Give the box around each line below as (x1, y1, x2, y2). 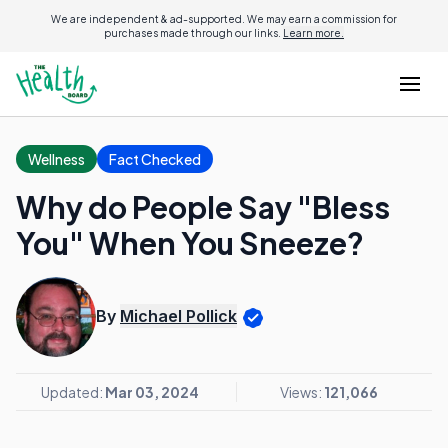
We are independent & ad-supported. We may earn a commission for (51, 13, 397, 25)
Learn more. (283, 27, 344, 39)
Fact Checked (109, 150, 201, 168)
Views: (279, 383, 324, 401)
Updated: (41, 383, 105, 401)
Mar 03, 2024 (105, 383, 199, 401)
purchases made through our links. (104, 27, 283, 39)
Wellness (28, 150, 85, 168)
